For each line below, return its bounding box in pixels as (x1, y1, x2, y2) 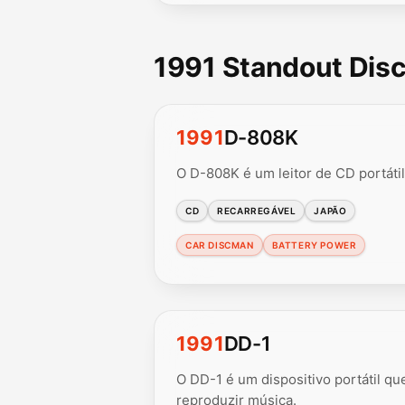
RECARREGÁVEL (217, 204, 297, 216)
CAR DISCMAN (185, 239, 254, 250)
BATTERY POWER (271, 239, 357, 250)
